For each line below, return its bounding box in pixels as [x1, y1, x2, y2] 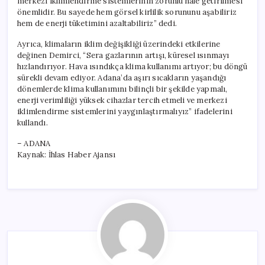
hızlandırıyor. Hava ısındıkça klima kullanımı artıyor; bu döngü [17, 61, 248, 72]
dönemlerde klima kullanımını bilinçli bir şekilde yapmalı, [17, 83, 228, 94]
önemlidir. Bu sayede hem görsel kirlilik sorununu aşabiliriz [17, 7, 237, 17]
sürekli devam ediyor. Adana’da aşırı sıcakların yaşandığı [17, 72, 227, 83]
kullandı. [17, 117, 48, 128]
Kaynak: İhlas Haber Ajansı [17, 149, 116, 160]
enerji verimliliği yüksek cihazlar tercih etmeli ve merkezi [17, 95, 227, 105]
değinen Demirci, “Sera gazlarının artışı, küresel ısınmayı [17, 50, 230, 60]
